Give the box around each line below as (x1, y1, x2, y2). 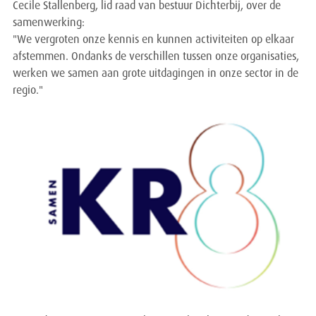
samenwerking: (13, 18, 85, 30)
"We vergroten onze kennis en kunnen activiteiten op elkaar (13, 35, 294, 47)
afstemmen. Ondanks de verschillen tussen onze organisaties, (13, 51, 299, 63)
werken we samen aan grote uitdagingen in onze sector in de (13, 68, 298, 80)
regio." (13, 85, 43, 97)
